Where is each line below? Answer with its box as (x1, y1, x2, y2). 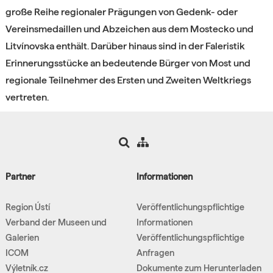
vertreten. (5, 91, 49, 102)
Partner (5, 171, 35, 182)
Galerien (5, 232, 39, 243)
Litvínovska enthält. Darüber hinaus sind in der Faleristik (5, 40, 245, 51)
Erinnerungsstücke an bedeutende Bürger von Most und (5, 57, 250, 68)
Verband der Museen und (5, 217, 107, 227)
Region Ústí (5, 202, 50, 212)
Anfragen (136, 247, 174, 258)
